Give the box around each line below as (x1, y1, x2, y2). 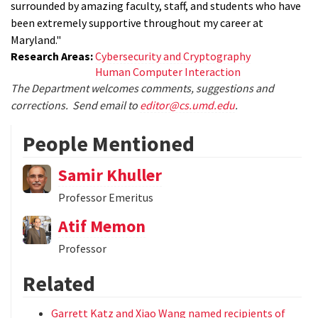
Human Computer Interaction (95, 65, 241, 79)
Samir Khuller (58, 164, 162, 187)
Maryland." (11, 33, 61, 48)
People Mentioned (23, 130, 194, 158)
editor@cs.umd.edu (140, 98, 235, 113)
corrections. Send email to (11, 98, 140, 113)
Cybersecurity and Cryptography (95, 49, 251, 64)
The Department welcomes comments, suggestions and (11, 81, 274, 96)
